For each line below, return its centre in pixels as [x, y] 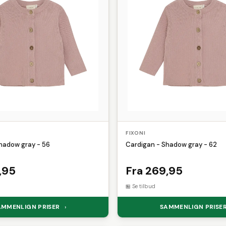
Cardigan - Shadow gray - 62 [171, 145]
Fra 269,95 [154, 171]
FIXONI [136, 133]
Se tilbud [144, 186]
